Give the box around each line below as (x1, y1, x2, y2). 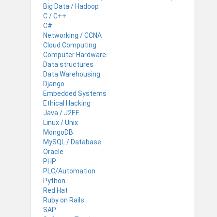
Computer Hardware (43, 50, 106, 59)
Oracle (43, 147, 63, 155)
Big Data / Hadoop (43, 2, 99, 10)
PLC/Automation (43, 167, 95, 175)
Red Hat (43, 186, 68, 194)
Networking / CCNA (43, 31, 102, 39)
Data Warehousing (43, 70, 100, 78)
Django (43, 79, 64, 88)
